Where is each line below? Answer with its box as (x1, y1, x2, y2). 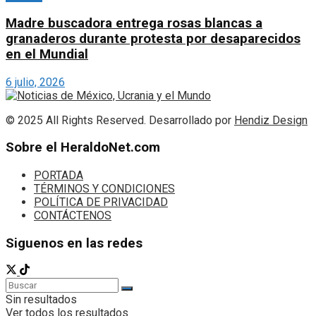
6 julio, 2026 (6, 75, 65, 89)
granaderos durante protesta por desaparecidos (6, 30, 300, 47)
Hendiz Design (234, 113, 308, 127)
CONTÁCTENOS (34, 209, 111, 222)
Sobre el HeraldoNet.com (6, 140, 160, 156)
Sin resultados (6, 293, 77, 307)
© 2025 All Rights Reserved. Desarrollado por (6, 113, 234, 127)
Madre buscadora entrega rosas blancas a (6, 15, 262, 31)
